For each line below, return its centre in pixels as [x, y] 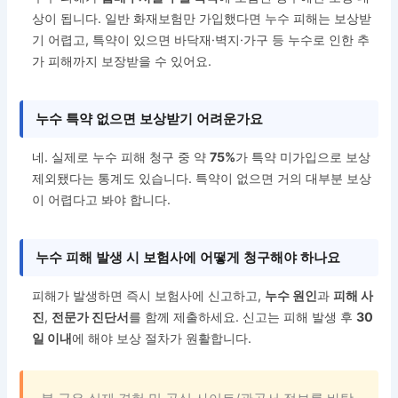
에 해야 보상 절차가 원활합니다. [162, 338]
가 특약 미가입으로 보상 [303, 157]
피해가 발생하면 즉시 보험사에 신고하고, [149, 296]
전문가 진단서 [91, 317]
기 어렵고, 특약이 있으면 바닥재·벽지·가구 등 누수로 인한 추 [201, 40]
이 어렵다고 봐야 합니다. [102, 200]
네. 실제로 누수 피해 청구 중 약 [121, 157]
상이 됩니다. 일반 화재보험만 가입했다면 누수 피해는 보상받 [202, 19]
